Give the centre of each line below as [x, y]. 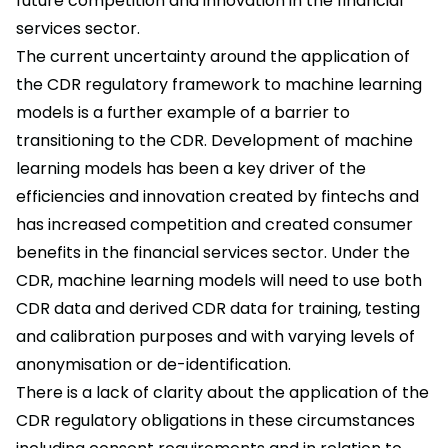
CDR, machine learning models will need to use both [219, 281]
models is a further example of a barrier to [183, 113]
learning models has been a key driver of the [191, 169]
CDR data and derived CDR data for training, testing [218, 309]
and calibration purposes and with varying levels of [215, 337]
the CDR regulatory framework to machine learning [219, 85]
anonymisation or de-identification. [153, 365]
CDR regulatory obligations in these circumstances [215, 421]
